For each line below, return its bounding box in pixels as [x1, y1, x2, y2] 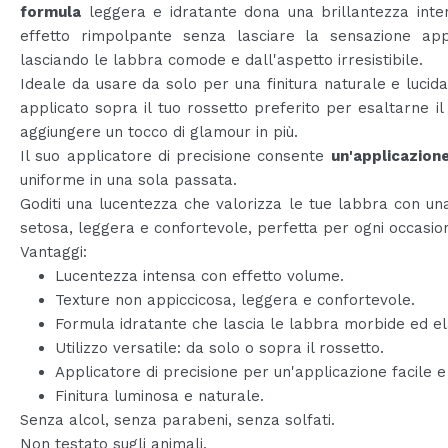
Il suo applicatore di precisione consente [20, 146, 331, 165]
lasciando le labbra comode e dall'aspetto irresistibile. [20, 50, 423, 69]
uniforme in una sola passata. [20, 170, 237, 189]
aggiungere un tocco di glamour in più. [20, 122, 298, 141]
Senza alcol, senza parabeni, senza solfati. [20, 410, 335, 429]
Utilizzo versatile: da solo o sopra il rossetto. [55, 338, 384, 357]
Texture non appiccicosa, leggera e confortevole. [55, 290, 415, 309]
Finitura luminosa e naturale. [55, 386, 264, 405]
